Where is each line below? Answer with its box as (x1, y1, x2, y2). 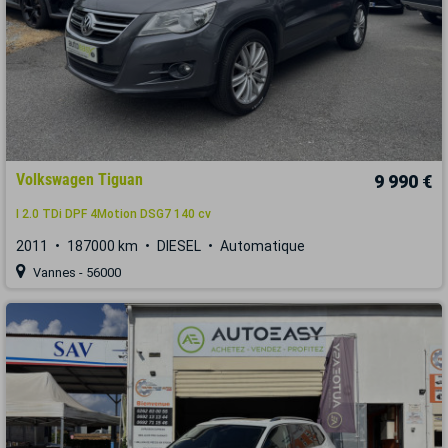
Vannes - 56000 (30, 265, 121, 281)
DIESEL (157, 238, 201, 255)
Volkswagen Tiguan (16, 170, 143, 190)
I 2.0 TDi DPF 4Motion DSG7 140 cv (16, 207, 211, 222)
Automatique (220, 238, 305, 255)
